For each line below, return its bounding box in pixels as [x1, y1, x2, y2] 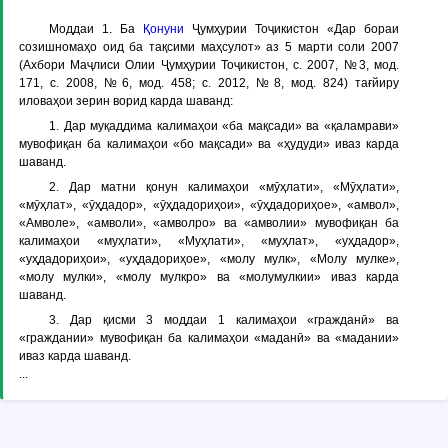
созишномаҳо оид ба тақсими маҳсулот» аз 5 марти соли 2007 [19, 40, 399, 54]
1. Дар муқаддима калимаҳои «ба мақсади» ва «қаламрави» [49, 119, 399, 133]
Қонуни [143, 22, 184, 36]
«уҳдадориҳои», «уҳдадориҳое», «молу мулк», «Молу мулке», [19, 252, 399, 266]
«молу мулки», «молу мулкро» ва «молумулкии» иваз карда [19, 270, 399, 284]
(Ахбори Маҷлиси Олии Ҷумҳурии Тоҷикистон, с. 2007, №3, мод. [19, 58, 399, 72]
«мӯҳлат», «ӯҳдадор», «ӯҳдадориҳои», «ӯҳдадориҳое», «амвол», [19, 198, 399, 212]
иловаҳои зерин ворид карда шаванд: [19, 94, 233, 108]
